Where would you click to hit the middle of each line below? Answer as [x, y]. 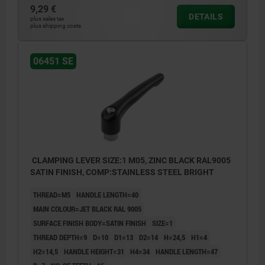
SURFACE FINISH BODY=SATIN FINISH [90, 223]
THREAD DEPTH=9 [60, 237]
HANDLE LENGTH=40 [107, 195]
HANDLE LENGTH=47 [187, 252]
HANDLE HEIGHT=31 [94, 252]
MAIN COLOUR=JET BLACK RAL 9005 [87, 209]
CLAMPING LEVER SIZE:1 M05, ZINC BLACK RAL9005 [130, 161]
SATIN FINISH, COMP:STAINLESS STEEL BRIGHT [122, 172]
